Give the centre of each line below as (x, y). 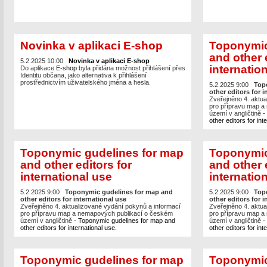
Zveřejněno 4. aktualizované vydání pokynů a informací (100, 207)
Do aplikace (38, 68)
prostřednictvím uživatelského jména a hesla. (85, 83)
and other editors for (76, 164)
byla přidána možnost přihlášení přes (132, 68)
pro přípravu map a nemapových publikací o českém (96, 214)
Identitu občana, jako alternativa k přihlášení (83, 75)
